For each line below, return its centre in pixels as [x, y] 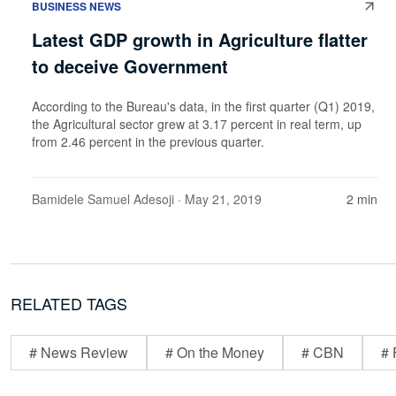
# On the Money [215, 353]
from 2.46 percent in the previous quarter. [152, 142]
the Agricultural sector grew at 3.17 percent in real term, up [197, 124]
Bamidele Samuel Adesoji [103, 199]
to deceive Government [130, 66]
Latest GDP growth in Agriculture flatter [200, 40]
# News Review [79, 353]
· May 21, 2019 [218, 199]
